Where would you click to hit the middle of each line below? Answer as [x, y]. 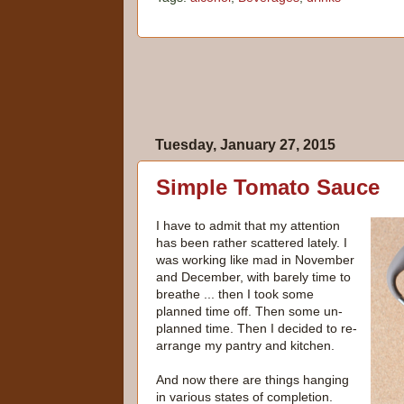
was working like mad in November [255, 260]
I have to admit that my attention [248, 226]
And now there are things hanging [252, 380]
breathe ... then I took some [235, 294]
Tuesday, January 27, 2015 [245, 145]
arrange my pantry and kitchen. [245, 346]
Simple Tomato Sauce [268, 188]
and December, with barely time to [253, 277]
